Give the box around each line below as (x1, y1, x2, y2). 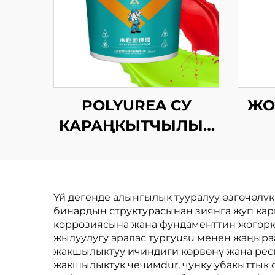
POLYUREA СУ (81, 96, 192, 114)
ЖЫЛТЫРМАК (79, 137, 193, 155)
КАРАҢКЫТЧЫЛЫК (58, 117, 214, 134)
